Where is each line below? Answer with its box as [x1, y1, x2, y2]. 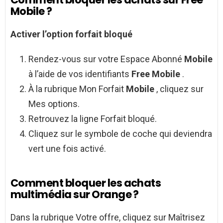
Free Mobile [131, 68, 182, 79]
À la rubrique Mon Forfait [28, 83, 126, 94]
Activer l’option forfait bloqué [10, 28, 132, 39]
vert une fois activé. [28, 143, 106, 154]
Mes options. [28, 98, 80, 109]
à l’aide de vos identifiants [28, 68, 131, 79]
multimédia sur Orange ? [10, 187, 139, 202]
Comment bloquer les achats [10, 175, 161, 190]
